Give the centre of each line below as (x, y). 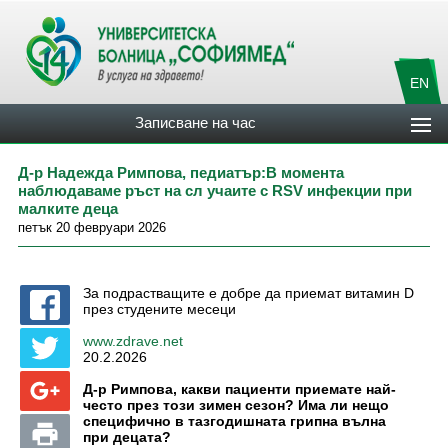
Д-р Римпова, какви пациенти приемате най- (239, 389)
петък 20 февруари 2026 (92, 227)
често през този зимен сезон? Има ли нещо (236, 405)
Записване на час (196, 122)
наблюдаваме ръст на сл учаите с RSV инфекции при (215, 190)
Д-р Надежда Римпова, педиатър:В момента (181, 172)
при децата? (127, 437)
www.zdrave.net (133, 341)
